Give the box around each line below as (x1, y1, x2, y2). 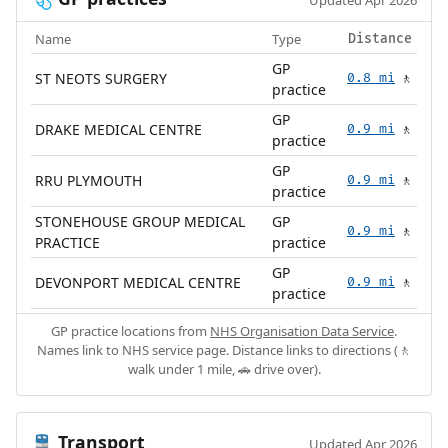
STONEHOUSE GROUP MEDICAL (35, 211, 246, 231)
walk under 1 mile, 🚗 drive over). (127, 359, 321, 378)
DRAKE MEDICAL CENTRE (35, 119, 203, 139)
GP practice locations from (51, 321, 210, 340)
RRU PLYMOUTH (35, 170, 143, 190)
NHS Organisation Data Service (210, 321, 394, 340)
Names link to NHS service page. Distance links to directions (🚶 (37, 340, 411, 359)
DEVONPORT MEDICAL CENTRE (35, 272, 242, 292)
